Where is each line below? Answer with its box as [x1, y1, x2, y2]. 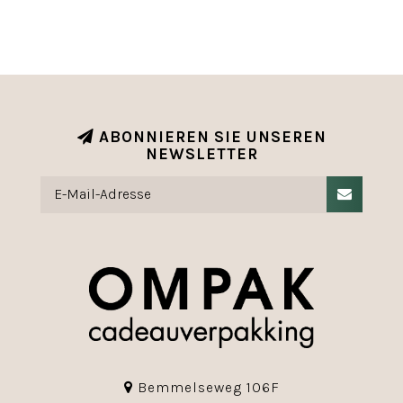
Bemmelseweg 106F [132, 379, 280, 397]
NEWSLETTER [145, 145, 258, 163]
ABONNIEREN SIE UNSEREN [94, 128, 327, 146]
